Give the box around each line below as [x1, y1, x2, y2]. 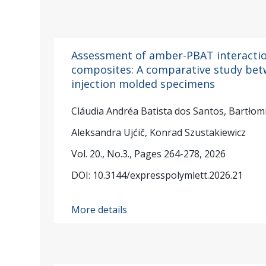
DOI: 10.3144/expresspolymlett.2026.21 [71, 169, 243, 182]
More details [71, 202, 128, 216]
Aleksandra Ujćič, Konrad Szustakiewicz [71, 126, 246, 140]
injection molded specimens [71, 76, 216, 91]
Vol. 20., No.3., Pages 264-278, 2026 [71, 147, 226, 161]
